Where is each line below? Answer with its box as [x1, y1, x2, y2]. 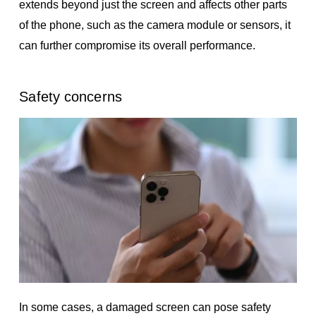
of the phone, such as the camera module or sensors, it [19, 18, 291, 31]
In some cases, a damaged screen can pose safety [19, 300, 272, 313]
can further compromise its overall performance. [19, 39, 256, 51]
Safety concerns [19, 88, 122, 104]
